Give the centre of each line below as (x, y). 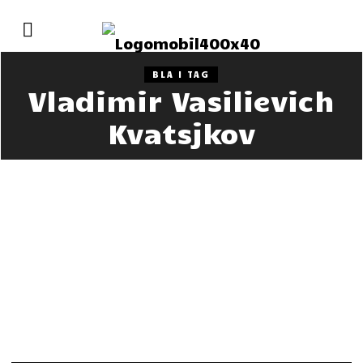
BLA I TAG (181, 74)
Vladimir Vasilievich (181, 100)
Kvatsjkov (181, 132)
